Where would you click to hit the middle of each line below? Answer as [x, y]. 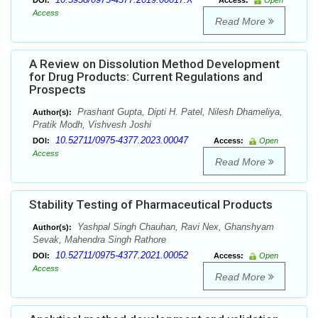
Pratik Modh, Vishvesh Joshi [92, 125]
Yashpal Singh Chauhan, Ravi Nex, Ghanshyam [174, 227]
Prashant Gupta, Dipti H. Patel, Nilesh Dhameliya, [179, 112]
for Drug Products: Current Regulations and [146, 77]
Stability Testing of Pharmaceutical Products [151, 205]
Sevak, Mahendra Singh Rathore [99, 240]
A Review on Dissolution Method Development [154, 64]
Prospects [57, 90]
